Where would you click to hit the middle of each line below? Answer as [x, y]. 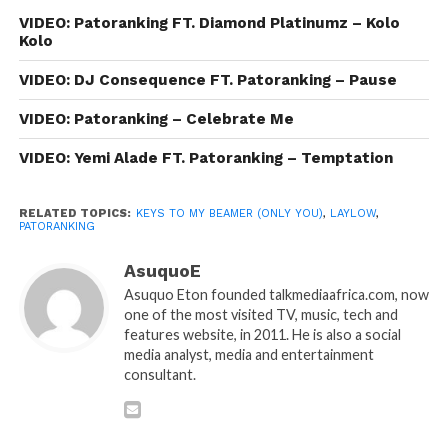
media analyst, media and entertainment [248, 354]
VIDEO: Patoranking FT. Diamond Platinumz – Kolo [209, 22]
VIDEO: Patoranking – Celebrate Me [156, 118]
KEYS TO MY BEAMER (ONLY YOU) [229, 213]
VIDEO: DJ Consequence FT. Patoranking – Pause [207, 79]
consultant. [159, 374]
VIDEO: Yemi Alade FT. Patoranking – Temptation [205, 157]
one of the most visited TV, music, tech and [260, 314]
